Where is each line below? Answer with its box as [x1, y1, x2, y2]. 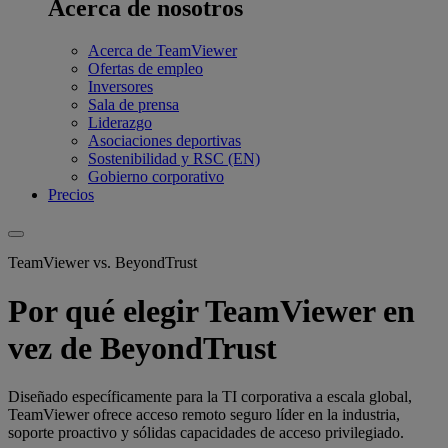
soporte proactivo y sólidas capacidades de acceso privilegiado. [8, 424, 404, 442]
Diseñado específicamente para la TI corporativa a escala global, [8, 388, 412, 406]
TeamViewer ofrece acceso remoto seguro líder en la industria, [8, 406, 400, 424]
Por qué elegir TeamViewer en [8, 292, 415, 329]
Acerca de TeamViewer [88, 41, 237, 59]
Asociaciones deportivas [88, 131, 241, 149]
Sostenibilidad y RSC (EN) [88, 149, 260, 167]
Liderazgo [88, 113, 152, 131]
